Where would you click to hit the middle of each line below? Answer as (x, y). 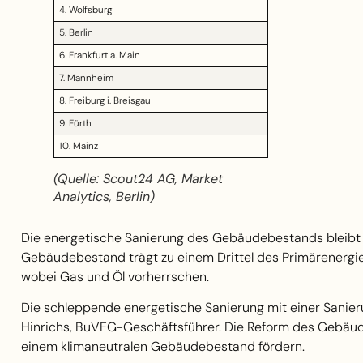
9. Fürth (75, 124)
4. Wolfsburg (85, 10)
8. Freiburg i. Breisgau (105, 101)
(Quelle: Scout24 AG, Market (138, 179)
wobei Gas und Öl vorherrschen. (115, 276)
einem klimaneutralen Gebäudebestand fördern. (163, 346)
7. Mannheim (86, 78)
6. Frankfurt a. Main (99, 56)
